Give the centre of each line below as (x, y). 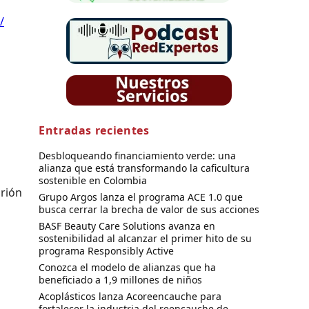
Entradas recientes (94, 130)
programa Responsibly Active (106, 250)
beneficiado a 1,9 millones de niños (120, 279)
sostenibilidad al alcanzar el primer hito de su (145, 238)
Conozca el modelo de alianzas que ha (127, 267)
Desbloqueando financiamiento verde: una (137, 155)
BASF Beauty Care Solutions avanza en (127, 226)
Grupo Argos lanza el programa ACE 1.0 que (141, 197)
